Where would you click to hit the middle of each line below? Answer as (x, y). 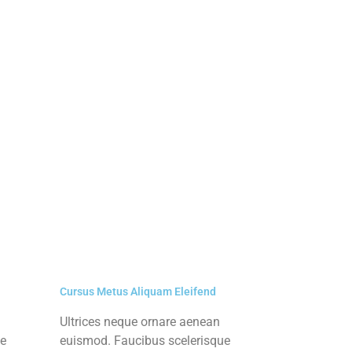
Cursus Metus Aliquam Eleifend (138, 291)
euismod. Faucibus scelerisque (145, 340)
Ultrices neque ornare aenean (140, 321)
